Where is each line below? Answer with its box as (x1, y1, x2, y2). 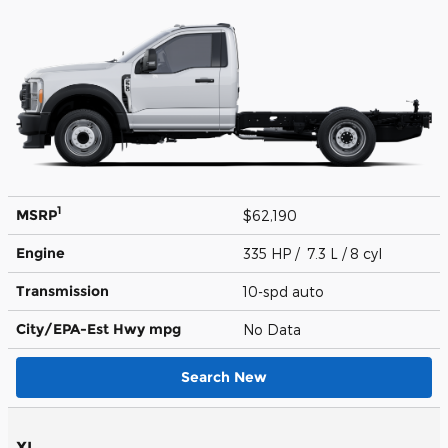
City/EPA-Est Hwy (16, 319, 149, 338)
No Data (243, 320, 309, 338)
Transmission (16, 281, 109, 300)
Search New (181, 367, 267, 386)
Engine (16, 243, 65, 262)
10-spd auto (243, 282, 328, 300)
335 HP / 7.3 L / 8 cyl (243, 244, 386, 262)
